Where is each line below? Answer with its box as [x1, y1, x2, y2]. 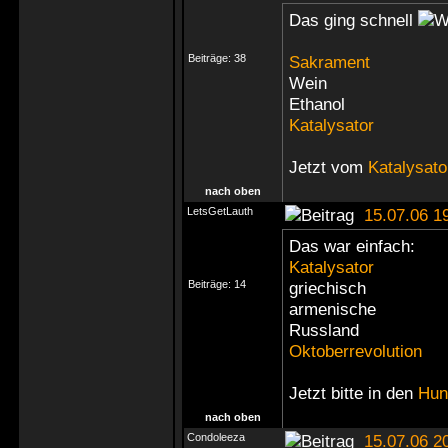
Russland [289, 320, 359, 340]
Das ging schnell [289, 10, 418, 30]
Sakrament [289, 52, 370, 72]
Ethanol [289, 94, 345, 114]
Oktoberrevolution [289, 341, 422, 361]
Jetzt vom [289, 157, 368, 177]
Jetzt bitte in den [289, 383, 418, 403]
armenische [289, 299, 376, 319]
